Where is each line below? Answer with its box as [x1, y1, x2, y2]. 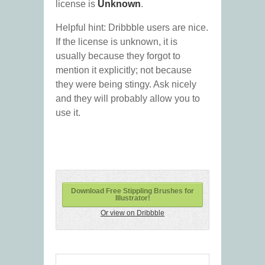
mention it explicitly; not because [56, 65, 192, 76]
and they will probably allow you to [56, 93, 200, 104]
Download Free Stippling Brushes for [71, 187, 194, 196]
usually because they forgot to [56, 51, 180, 62]
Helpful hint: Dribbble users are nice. [56, 22, 208, 33]
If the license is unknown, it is [56, 37, 177, 47]
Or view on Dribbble [101, 209, 164, 218]
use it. [56, 108, 80, 118]
